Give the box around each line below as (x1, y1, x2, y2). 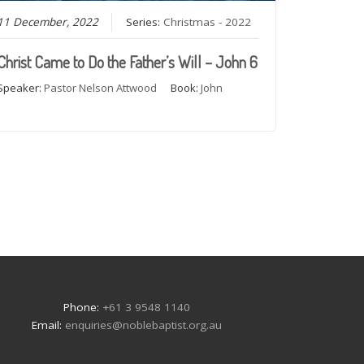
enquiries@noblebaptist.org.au (65, 317, 222, 332)
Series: (126, 14, 164, 29)
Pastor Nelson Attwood (44, 80, 158, 95)
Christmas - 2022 (163, 14, 252, 29)
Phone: (63, 299, 102, 314)
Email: (32, 317, 65, 332)
